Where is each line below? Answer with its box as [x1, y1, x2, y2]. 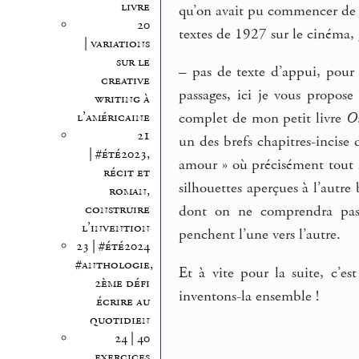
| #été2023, [88, 145, 150, 163]
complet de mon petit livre [179, 109, 346, 129]
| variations [83, 34, 150, 52]
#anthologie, [75, 256, 153, 273]
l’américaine [76, 108, 150, 126]
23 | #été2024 [75, 237, 150, 255]
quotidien [89, 311, 150, 329]
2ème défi [94, 274, 150, 292]
